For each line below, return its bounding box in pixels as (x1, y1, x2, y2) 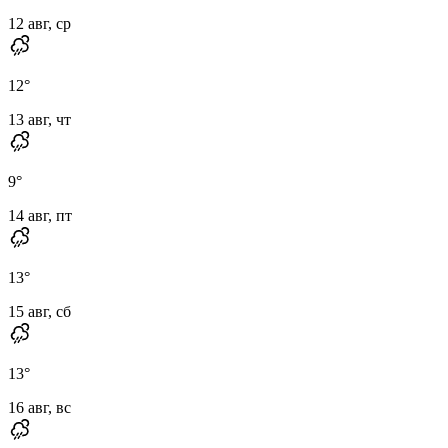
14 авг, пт (8, 206, 72, 224)
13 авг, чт (8, 110, 71, 128)
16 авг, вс (8, 398, 71, 416)
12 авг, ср (8, 14, 71, 32)
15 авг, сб (8, 302, 71, 320)
